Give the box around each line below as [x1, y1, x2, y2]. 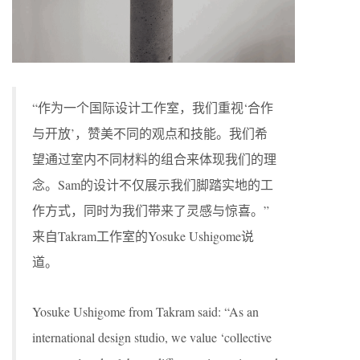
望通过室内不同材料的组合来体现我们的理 [32, 150, 276, 168]
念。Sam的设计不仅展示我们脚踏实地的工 [32, 176, 273, 194]
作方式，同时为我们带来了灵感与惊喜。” [32, 202, 269, 219]
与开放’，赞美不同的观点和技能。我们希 [32, 125, 268, 142]
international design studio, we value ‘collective [32, 329, 272, 346]
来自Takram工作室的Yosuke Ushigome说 [32, 227, 254, 245]
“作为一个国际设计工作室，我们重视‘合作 [32, 99, 273, 117]
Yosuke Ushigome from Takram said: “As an [32, 303, 259, 321]
